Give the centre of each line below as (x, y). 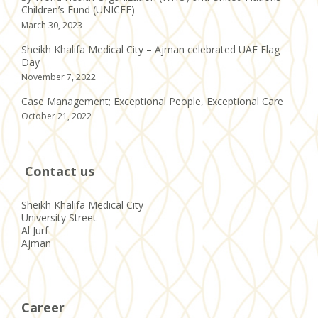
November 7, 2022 (59, 77)
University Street (59, 218)
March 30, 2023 (52, 25)
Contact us (58, 171)
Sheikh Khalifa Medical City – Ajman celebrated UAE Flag (150, 49)
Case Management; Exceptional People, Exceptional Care (152, 101)
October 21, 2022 (56, 116)
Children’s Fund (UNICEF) (78, 10)
